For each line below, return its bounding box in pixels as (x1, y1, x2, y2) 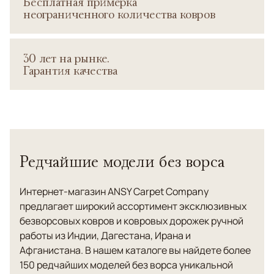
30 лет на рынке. (23, 51, 109, 65)
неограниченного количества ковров (23, 7, 215, 21)
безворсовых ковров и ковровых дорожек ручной (20, 214, 243, 228)
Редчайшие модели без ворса (20, 152, 224, 171)
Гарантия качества (23, 63, 117, 78)
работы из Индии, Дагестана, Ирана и (20, 229, 191, 242)
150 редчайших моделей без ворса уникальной (20, 258, 233, 272)
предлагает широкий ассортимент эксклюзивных (20, 199, 246, 213)
